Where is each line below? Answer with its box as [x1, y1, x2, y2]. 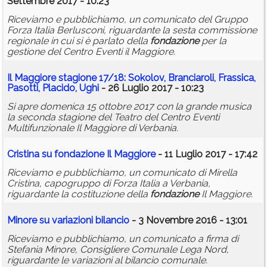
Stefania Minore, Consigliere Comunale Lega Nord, [7, 244, 229, 256]
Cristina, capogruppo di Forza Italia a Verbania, [7, 178, 210, 190]
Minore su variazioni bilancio [7, 215, 129, 226]
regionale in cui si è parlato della [7, 35, 150, 47]
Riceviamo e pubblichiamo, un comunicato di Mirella [7, 167, 237, 179]
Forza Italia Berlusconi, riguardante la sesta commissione [7, 24, 257, 36]
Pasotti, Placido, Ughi [7, 82, 99, 94]
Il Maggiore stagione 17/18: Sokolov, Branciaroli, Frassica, [7, 72, 256, 84]
